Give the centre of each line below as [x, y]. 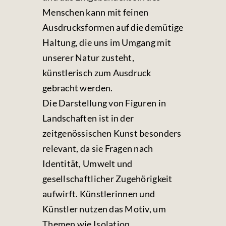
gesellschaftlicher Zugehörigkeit [107, 179]
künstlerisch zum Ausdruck [97, 73]
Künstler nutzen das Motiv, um [104, 209]
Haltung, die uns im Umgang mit [107, 42]
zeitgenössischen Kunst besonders [112, 133]
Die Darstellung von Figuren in [104, 103]
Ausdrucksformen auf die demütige [113, 27]
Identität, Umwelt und [88, 163]
